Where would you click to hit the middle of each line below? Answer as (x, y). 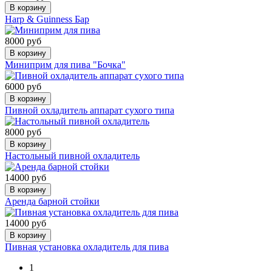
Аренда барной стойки (52, 201)
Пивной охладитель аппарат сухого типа (90, 110)
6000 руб (23, 86)
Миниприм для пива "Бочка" (65, 64)
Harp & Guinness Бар (47, 19)
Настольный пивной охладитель (72, 155)
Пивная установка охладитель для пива (87, 246)
